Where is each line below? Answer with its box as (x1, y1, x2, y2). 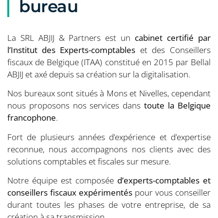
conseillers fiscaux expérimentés (7, 187, 132, 199)
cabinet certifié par (135, 32, 211, 44)
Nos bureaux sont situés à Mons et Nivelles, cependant (7, 88, 211, 99)
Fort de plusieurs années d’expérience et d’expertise (7, 131, 211, 143)
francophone (7, 112, 56, 124)
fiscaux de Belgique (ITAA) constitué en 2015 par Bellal (7, 56, 211, 68)
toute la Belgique (144, 100, 211, 111)
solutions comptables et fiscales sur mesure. (7, 155, 171, 167)
